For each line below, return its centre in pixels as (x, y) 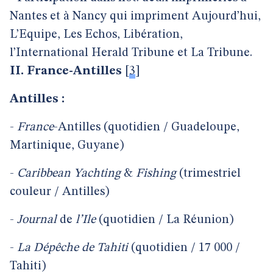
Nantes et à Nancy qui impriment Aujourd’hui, (135, 16)
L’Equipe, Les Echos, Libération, (96, 35)
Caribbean (42, 174)
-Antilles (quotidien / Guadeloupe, (147, 127)
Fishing (156, 174)
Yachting (97, 174)
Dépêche (56, 248)
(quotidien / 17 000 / (184, 248)
